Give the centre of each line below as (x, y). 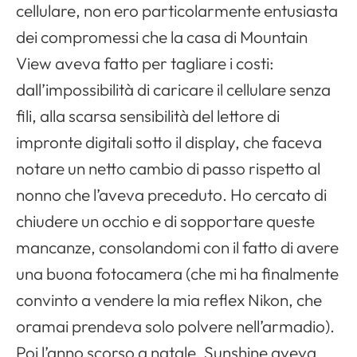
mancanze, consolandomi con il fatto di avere (177, 247)
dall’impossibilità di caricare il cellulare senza (173, 90)
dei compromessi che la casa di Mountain (162, 37)
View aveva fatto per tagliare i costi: (145, 63)
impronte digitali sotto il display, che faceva (169, 142)
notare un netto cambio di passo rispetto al (168, 169)
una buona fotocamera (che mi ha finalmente (177, 274)
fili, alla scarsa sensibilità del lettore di (148, 116)
